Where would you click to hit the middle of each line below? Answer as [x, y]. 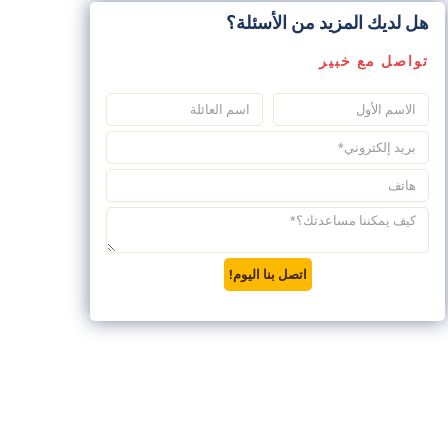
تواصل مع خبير [374, 61]
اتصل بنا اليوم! [267, 274]
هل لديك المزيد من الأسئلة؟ [328, 22]
